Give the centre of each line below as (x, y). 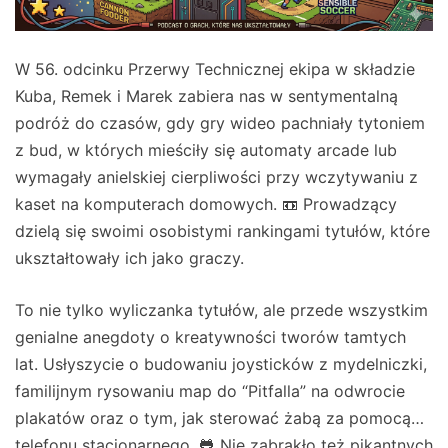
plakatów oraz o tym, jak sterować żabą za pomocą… (219, 418)
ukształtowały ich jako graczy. (129, 258)
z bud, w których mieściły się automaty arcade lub (206, 150)
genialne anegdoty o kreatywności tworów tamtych (210, 337)
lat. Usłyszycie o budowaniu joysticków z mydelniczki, (221, 364)
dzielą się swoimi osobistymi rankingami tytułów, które (222, 231)
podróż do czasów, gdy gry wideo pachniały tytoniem (220, 123)
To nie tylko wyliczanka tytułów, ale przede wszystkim (221, 310)
